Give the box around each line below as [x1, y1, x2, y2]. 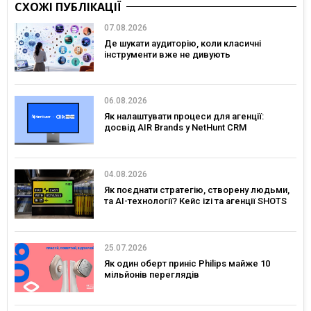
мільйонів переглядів [104, 269, 199, 280]
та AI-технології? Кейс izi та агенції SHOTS [104, 196, 287, 207]
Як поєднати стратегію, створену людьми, [104, 185, 289, 196]
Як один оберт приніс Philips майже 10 [104, 258, 270, 269]
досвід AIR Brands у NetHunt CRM [104, 122, 246, 133]
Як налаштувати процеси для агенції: [104, 111, 264, 122]
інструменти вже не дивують [104, 49, 230, 60]
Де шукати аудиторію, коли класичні [104, 37, 261, 49]
